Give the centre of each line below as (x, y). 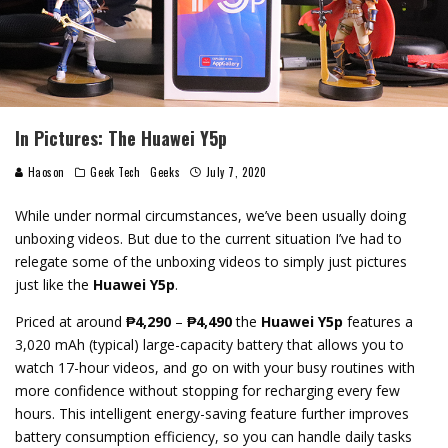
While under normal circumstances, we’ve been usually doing (210, 215)
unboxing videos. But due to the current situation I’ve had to (208, 238)
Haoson (44, 171)
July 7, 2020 (236, 171)
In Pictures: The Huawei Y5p (121, 137)
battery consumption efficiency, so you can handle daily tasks (213, 436)
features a (378, 321)
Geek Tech (115, 171)
